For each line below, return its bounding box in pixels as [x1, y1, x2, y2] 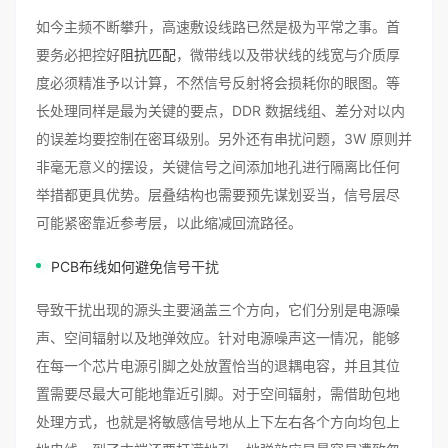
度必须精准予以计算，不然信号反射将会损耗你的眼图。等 [36, 74, 400, 91]
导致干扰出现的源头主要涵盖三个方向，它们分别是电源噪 [36, 301, 400, 318]
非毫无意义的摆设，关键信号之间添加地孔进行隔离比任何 [36, 158, 400, 175]
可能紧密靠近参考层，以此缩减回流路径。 [36, 214, 302, 231]
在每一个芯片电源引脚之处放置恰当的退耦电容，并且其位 [36, 357, 400, 374]
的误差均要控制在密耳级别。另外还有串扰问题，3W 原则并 [36, 130, 412, 147]
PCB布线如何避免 [51, 258, 163, 275]
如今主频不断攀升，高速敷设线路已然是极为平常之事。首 [36, 18, 400, 35]
